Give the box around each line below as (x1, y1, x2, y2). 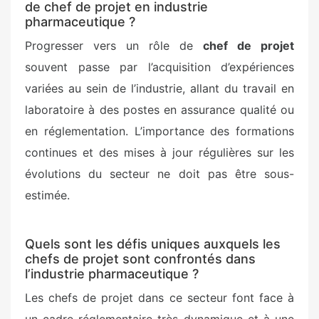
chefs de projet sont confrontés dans (25, 251, 256, 266)
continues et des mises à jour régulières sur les (25, 145, 294, 159)
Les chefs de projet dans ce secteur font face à (25, 290, 294, 305)
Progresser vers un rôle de (25, 38, 203, 53)
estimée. (25, 187, 70, 202)
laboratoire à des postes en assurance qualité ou (25, 102, 294, 117)
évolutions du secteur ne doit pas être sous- (25, 166, 294, 181)
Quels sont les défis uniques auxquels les (25, 236, 281, 251)
